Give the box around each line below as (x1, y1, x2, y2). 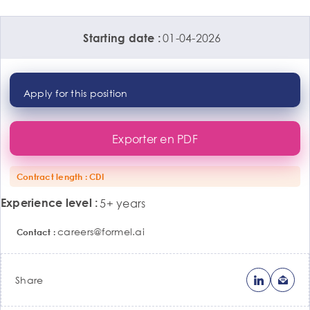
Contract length (17, 171, 83, 182)
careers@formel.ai (57, 225, 145, 238)
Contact (17, 226, 51, 237)
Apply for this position (24, 86, 128, 100)
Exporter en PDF (112, 131, 198, 146)
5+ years (100, 196, 146, 210)
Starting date (83, 31, 155, 44)
